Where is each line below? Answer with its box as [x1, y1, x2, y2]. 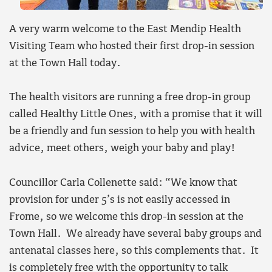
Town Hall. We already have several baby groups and [9, 228, 262, 240]
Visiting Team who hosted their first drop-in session [9, 40, 254, 52]
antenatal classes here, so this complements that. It [9, 245, 259, 257]
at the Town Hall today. [9, 57, 121, 69]
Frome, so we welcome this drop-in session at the [9, 211, 243, 223]
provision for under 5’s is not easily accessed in [9, 194, 230, 206]
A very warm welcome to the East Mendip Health [9, 23, 241, 35]
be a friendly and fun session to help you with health [9, 126, 255, 138]
